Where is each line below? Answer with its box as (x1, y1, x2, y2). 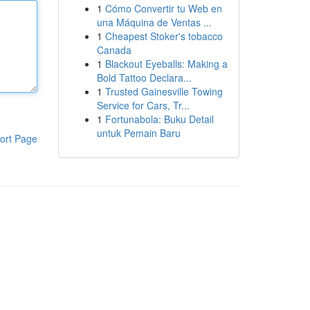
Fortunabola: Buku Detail (104, 112, 214, 126)
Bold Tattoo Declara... (96, 71, 192, 84)
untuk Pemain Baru (96, 126, 181, 140)
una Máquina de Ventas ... (96, 15, 212, 29)
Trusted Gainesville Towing (104, 84, 223, 98)
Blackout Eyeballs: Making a (104, 57, 228, 71)
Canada (96, 43, 131, 57)
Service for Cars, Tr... (96, 98, 190, 112)
